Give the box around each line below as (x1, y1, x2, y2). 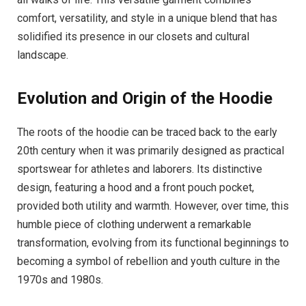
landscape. (17, 48, 68, 62)
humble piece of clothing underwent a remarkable (17, 217, 251, 231)
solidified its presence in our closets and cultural (17, 30, 249, 44)
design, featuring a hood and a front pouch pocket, (17, 180, 254, 194)
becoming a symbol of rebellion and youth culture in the (17, 254, 280, 268)
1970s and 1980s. (17, 273, 103, 286)
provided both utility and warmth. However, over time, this (17, 199, 289, 212)
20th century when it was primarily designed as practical (17, 143, 284, 157)
